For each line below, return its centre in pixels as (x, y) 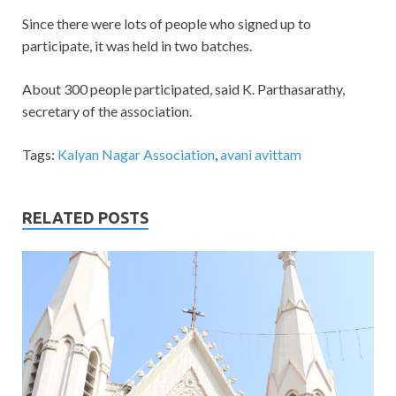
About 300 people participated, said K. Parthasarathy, (183, 88)
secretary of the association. (107, 110)
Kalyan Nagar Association (136, 154)
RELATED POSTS (85, 217)
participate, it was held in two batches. (137, 45)
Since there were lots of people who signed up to (167, 23)
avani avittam (261, 154)
